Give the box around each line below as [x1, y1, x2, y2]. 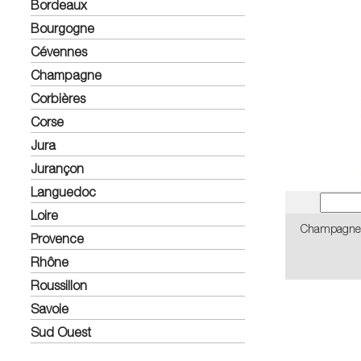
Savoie [31, 301, 68, 316]
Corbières [31, 90, 85, 106]
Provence [31, 230, 84, 246]
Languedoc [31, 184, 96, 199]
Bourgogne [31, 20, 94, 35]
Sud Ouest [31, 324, 91, 339]
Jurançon [31, 160, 84, 176]
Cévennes [31, 44, 87, 59]
